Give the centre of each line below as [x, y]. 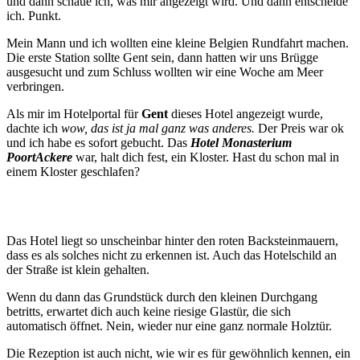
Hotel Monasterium [241, 143]
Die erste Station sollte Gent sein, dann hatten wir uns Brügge [162, 58]
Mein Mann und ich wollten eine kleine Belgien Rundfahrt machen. [178, 43]
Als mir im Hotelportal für [74, 114]
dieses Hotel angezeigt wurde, [245, 114]
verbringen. [35, 87]
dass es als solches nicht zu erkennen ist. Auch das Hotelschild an [172, 256]
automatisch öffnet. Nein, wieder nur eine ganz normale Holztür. [169, 326]
